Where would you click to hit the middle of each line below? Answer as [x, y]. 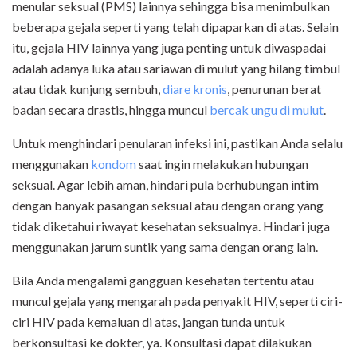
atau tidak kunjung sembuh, [87, 88]
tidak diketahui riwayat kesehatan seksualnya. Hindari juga [171, 226]
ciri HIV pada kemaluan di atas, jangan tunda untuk [149, 321]
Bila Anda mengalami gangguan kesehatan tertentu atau [163, 280]
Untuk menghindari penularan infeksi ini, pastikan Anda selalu [177, 143]
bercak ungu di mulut [267, 109]
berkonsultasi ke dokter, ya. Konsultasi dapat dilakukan [162, 342]
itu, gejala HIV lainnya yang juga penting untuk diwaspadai [169, 47]
